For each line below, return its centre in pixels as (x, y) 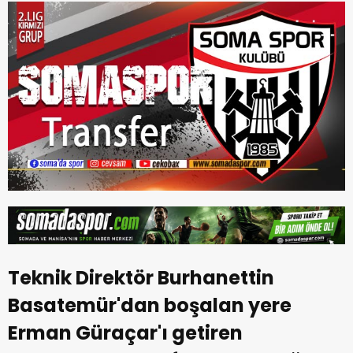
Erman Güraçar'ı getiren (125, 333)
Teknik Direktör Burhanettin (141, 277)
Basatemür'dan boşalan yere (150, 305)
